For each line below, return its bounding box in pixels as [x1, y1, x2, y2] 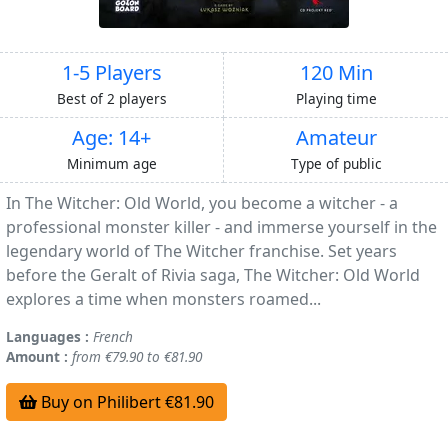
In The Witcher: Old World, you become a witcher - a [6, 191, 398, 214]
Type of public [290, 153, 382, 173]
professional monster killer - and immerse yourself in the [6, 215, 437, 238]
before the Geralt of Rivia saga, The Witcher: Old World [6, 263, 420, 286]
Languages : [6, 326, 89, 346]
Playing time [295, 88, 377, 108]
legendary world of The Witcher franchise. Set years [6, 239, 397, 262]
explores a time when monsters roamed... [6, 287, 321, 310]
